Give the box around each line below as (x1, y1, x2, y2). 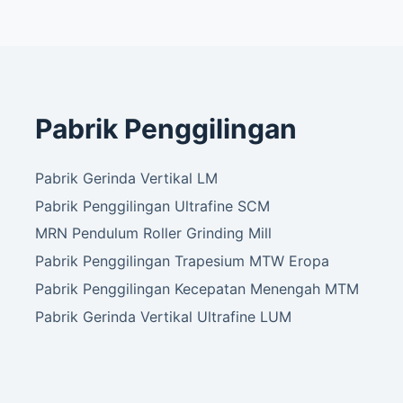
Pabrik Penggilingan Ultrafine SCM (35, 196, 271, 215)
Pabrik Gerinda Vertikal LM (35, 168, 219, 187)
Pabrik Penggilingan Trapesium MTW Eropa (35, 252, 330, 271)
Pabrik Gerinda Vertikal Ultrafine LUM (35, 307, 292, 326)
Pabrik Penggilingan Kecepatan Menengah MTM (35, 280, 360, 299)
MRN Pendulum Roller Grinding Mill (35, 224, 273, 243)
